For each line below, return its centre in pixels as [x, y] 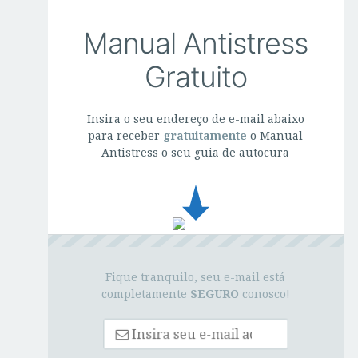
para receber [126, 135]
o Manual [275, 135]
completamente [145, 293]
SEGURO [214, 293]
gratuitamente [205, 135]
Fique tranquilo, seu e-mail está [196, 276]
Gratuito [195, 76]
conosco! [264, 293]
